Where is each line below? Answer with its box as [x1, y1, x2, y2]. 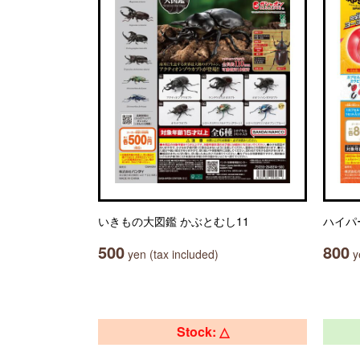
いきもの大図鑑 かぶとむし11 [98, 213, 249, 229]
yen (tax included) [125, 246, 219, 262]
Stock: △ [176, 322, 229, 341]
